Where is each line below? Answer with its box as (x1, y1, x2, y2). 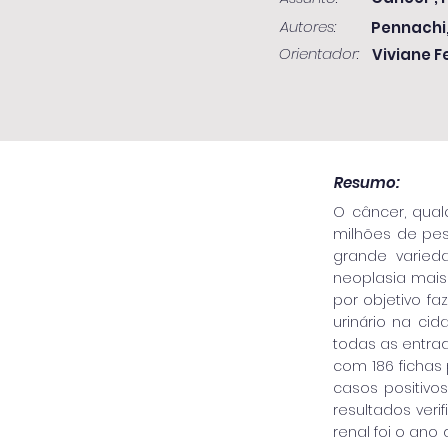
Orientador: (279, 43, 359, 64)
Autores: (280, 16, 336, 37)
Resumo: (334, 172, 400, 193)
